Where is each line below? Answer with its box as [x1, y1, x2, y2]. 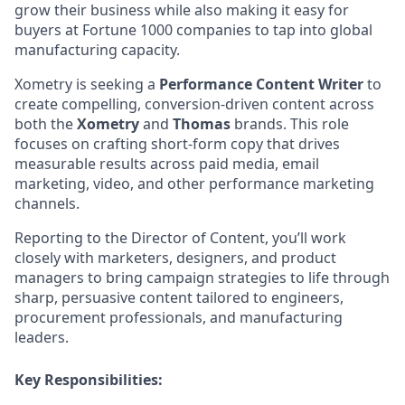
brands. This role [231, 114, 349, 134]
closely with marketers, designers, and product [14, 248, 336, 268]
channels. [14, 193, 80, 213]
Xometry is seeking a [14, 74, 159, 94]
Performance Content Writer [159, 74, 363, 94]
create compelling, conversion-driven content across [14, 94, 374, 114]
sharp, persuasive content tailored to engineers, [14, 287, 344, 307]
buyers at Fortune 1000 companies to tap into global [14, 20, 372, 40]
